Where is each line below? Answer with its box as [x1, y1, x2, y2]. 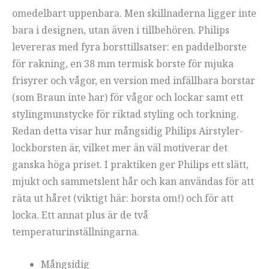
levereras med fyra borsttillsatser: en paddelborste [12, 40, 247, 54]
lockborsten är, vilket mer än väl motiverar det [12, 141, 228, 155]
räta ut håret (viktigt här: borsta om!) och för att [12, 192, 234, 205]
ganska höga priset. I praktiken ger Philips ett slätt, [12, 158, 249, 172]
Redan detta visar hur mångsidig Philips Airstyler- [12, 124, 243, 138]
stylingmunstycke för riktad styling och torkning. [12, 107, 239, 121]
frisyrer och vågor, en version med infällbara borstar [12, 74, 255, 88]
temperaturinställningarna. [12, 225, 139, 239]
